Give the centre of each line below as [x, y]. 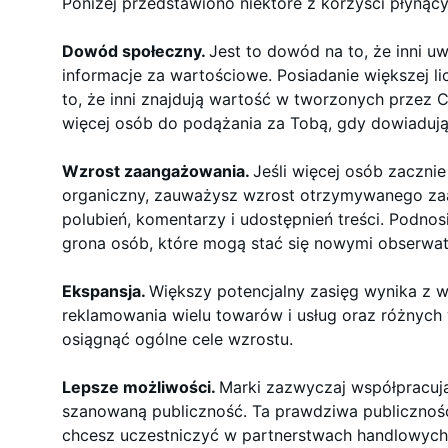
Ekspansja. [105, 291]
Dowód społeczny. [135, 51]
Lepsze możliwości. [140, 387]
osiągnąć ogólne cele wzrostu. [177, 339]
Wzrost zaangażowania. [157, 171]
